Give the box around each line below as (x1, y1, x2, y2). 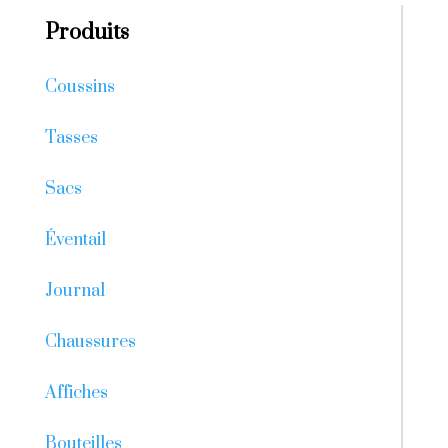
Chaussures (44, 331, 136, 353)
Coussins (44, 76, 115, 98)
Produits (44, 19, 129, 46)
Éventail (44, 229, 106, 251)
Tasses (44, 127, 98, 149)
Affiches (44, 382, 108, 404)
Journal (44, 280, 105, 302)
